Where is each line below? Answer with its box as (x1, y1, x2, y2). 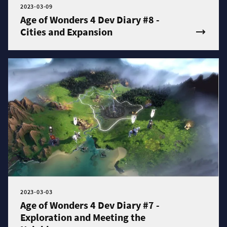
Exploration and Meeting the (20, 211, 145, 224)
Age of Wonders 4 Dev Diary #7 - (20, 199, 160, 212)
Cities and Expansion (20, 25, 112, 38)
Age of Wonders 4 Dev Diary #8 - (20, 13, 160, 26)
